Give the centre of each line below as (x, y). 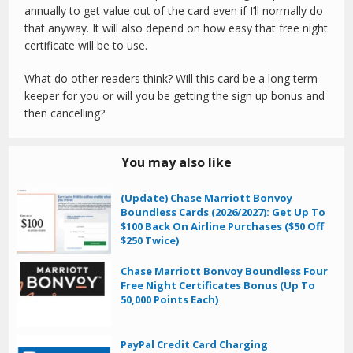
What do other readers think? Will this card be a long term (171, 79)
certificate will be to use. (86, 46)
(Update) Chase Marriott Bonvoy (207, 198)
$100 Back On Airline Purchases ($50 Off (223, 227)
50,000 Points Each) (170, 300)
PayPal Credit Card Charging (195, 344)
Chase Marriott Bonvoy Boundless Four (225, 271)
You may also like (176, 163)
